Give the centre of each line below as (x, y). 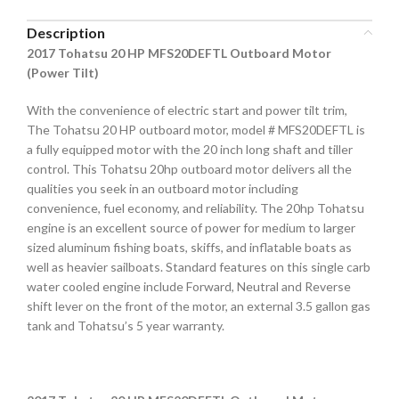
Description (66, 32)
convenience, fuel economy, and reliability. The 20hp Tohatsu (195, 208)
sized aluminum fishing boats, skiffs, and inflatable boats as (189, 247)
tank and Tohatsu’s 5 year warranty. (126, 325)
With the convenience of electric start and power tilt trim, (187, 110)
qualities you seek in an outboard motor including (163, 188)
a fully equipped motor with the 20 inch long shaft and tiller (190, 149)
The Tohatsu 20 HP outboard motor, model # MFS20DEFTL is (196, 129)
